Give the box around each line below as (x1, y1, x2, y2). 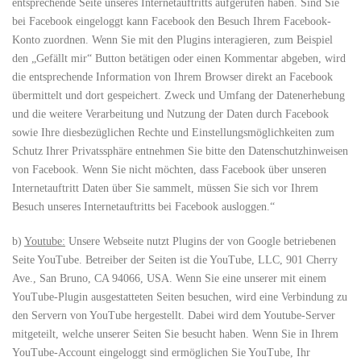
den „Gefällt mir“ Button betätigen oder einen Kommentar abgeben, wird (12, 52, 346, 64)
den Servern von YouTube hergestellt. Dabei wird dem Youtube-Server (12, 309, 335, 322)
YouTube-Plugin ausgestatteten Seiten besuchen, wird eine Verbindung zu (12, 291, 347, 303)
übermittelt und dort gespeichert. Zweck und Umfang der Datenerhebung (12, 89, 345, 102)
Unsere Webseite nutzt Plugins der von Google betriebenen (65, 235, 336, 247)
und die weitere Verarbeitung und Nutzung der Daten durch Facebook (12, 108, 329, 120)
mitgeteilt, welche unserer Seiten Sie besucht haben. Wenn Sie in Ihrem (12, 328, 338, 340)
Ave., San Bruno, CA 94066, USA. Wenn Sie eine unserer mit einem (12, 272, 326, 284)
